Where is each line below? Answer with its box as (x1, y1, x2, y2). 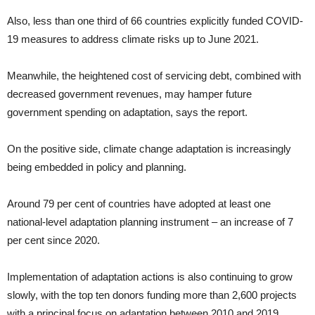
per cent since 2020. (7, 234, 100, 246)
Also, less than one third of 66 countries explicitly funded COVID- (7, 15, 303, 27)
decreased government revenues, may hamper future (7, 88, 252, 100)
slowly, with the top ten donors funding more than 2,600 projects (7, 289, 297, 301)
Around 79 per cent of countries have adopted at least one (7, 198, 271, 210)
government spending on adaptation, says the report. (7, 106, 247, 118)
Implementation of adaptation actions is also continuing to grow (7, 271, 292, 283)
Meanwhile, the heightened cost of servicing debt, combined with (7, 70, 301, 82)
